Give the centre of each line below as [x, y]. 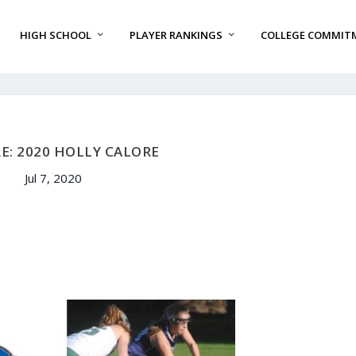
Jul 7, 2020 [53, 178]
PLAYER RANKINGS [176, 35]
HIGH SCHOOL [55, 35]
